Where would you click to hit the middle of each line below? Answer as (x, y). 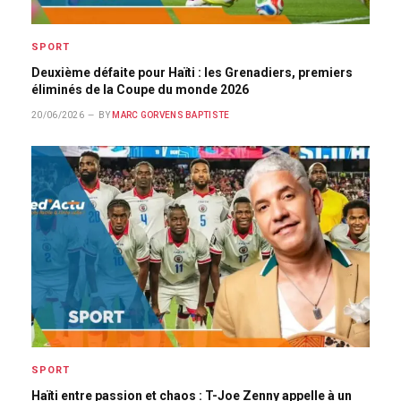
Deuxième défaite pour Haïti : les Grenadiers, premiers (192, 73)
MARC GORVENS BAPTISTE (171, 115)
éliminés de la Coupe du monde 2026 (140, 90)
